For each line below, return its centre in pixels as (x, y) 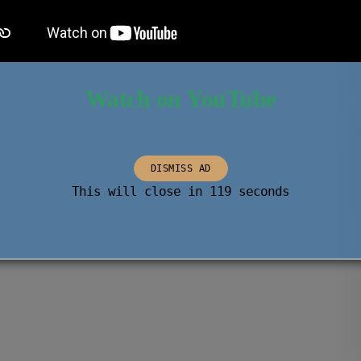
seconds (260, 192)
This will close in (141, 192)
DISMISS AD (180, 169)
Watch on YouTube (180, 99)
